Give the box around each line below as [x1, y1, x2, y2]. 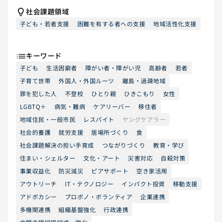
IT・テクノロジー [64, 179, 114, 188]
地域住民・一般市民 [20, 115, 76, 123]
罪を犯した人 [20, 89, 57, 98]
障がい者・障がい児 [85, 63, 141, 72]
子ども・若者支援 [20, 19, 69, 28]
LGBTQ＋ [20, 102, 47, 111]
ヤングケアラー [122, 115, 166, 123]
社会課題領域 [26, 6, 69, 16]
